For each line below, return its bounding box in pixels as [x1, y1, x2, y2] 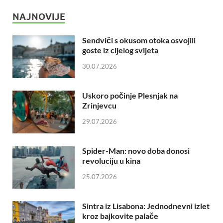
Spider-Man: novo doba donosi [82, 146, 190, 156]
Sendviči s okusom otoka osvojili [82, 35, 196, 45]
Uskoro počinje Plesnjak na [82, 91, 178, 101]
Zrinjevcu [82, 101, 116, 111]
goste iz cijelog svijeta [82, 45, 158, 55]
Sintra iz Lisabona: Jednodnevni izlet [82, 201, 210, 211]
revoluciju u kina [82, 156, 140, 166]
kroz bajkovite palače [82, 211, 158, 221]
